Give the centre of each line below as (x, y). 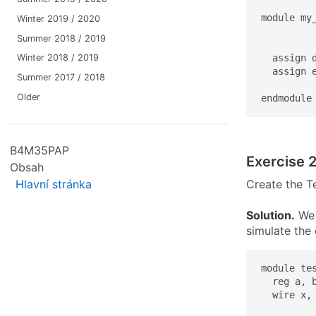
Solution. (271, 215)
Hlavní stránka (54, 184)
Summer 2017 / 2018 (61, 78)
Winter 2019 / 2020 (58, 18)
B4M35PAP (39, 151)
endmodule (286, 98)
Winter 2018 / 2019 (57, 58)
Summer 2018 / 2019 (61, 38)
